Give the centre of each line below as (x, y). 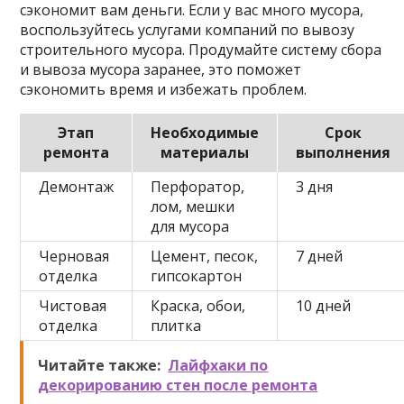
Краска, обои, (198, 306)
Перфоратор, (198, 187)
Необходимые (205, 133)
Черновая (74, 256)
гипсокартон (197, 276)
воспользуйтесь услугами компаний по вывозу (188, 30)
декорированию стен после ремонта (178, 385)
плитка (176, 326)
